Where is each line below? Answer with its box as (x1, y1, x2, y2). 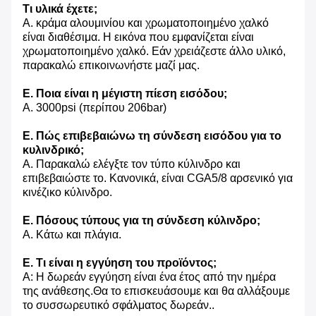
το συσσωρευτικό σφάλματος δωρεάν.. (23, 298, 214, 311)
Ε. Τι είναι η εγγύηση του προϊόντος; (23, 256, 217, 269)
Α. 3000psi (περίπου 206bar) (23, 101, 166, 114)
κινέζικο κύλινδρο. (23, 186, 112, 198)
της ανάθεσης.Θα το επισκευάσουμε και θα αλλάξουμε (23, 284, 290, 297)
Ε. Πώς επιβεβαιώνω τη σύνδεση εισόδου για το (23, 129, 281, 142)
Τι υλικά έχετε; (23, 2, 97, 15)
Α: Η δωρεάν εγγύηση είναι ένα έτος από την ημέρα (23, 270, 276, 283)
